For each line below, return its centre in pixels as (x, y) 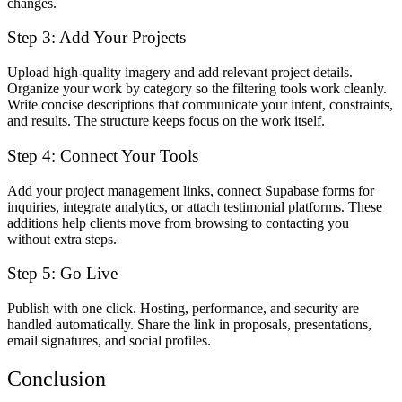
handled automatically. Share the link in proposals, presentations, (189, 324)
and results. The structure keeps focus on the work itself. (166, 121)
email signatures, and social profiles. (109, 340)
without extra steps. (62, 239)
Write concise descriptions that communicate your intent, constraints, (200, 105)
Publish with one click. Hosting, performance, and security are (183, 308)
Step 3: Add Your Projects (96, 38)
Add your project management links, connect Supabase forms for (191, 190)
